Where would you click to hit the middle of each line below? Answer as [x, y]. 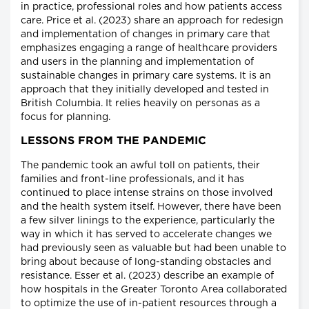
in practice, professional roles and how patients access [151, 7]
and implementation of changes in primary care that [146, 35]
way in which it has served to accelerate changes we [146, 235]
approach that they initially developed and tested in [145, 90]
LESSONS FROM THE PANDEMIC [113, 141]
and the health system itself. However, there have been [151, 207]
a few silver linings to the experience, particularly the [148, 221]
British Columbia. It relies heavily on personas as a [140, 104]
